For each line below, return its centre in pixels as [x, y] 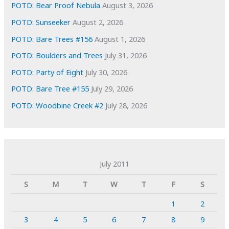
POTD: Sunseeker [41, 22]
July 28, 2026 [127, 106]
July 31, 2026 [126, 55]
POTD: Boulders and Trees [57, 55]
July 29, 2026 [112, 89]
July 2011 [114, 164]
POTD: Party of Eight [48, 72]
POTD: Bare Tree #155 [50, 89]
